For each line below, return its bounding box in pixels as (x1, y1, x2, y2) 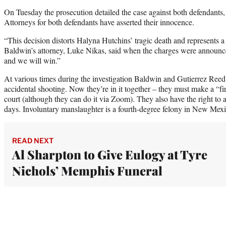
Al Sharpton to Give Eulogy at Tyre (12, 146, 207, 162)
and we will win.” (4, 54, 61, 66)
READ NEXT (12, 136, 53, 145)
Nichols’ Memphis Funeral (12, 162, 162, 179)
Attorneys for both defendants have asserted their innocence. (4, 16, 194, 27)
